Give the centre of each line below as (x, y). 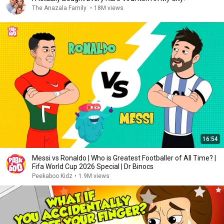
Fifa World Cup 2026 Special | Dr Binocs (93, 167)
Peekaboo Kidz (52, 176)
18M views (109, 8)
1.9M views (94, 176)
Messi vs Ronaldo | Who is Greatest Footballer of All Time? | (124, 158)
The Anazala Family (60, 8)
